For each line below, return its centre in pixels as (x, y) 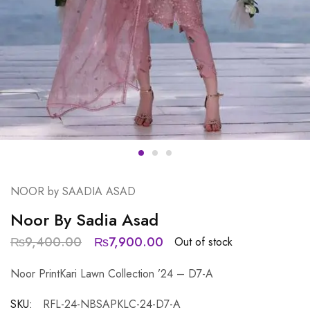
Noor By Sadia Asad (84, 219)
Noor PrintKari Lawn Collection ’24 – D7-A (112, 273)
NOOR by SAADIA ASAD (73, 191)
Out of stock (203, 242)
